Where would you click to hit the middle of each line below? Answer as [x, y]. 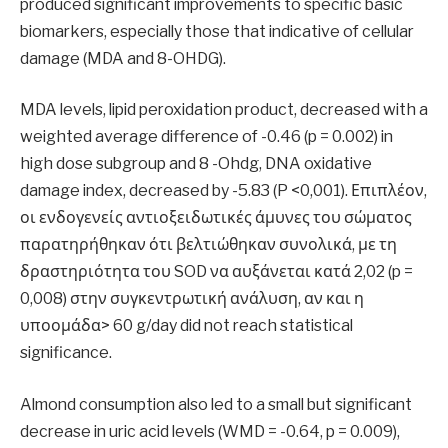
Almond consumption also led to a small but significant [216, 404]
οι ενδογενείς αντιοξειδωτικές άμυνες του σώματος [216, 218]
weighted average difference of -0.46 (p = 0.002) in [206, 137]
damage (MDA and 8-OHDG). [123, 58]
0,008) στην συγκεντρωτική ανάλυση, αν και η [192, 299]
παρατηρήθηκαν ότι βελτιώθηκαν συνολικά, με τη [208, 245]
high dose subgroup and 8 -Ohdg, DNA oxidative [196, 164]
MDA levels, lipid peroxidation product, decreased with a [224, 110]
